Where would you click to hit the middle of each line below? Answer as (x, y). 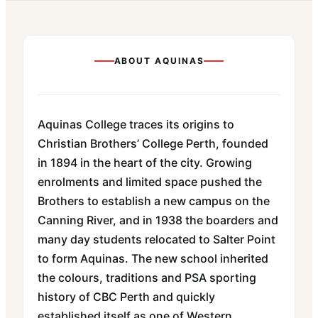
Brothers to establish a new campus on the (154, 201)
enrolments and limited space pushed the (150, 182)
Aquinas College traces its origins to (136, 124)
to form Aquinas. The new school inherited (153, 258)
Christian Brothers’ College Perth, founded (153, 143)
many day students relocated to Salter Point (157, 239)
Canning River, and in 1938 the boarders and (158, 220)
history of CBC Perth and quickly (126, 297)
